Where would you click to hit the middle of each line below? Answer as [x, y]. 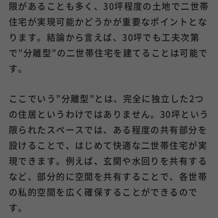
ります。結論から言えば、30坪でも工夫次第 [104, 37]
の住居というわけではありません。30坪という [109, 114]
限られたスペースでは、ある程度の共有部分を [108, 129]
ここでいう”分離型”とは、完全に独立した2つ [106, 98]
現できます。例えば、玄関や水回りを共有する [108, 160]
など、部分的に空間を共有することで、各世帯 [108, 176]
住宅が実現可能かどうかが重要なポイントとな [108, 21]
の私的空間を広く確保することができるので [103, 191]
